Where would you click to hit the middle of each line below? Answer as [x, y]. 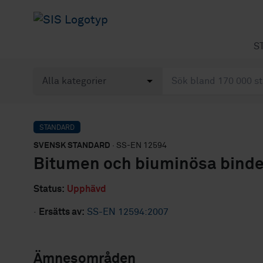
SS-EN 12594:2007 [128, 212]
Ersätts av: [62, 212]
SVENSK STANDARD [72, 146]
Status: [49, 189]
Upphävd [87, 189]
